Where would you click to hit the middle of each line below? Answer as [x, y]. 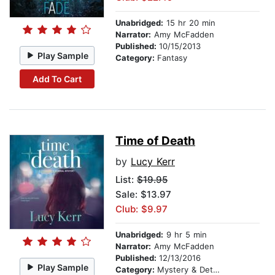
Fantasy [172, 58]
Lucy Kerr [153, 162]
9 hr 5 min [185, 235]
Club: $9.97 [141, 209]
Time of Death [155, 141]
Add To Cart [57, 79]
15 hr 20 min [189, 23]
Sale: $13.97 [143, 195]
